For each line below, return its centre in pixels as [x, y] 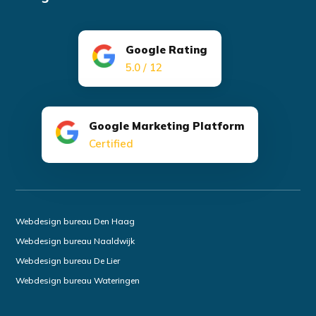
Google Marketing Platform [166, 126]
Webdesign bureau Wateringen [78, 281]
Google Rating [167, 50]
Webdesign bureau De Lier [68, 261]
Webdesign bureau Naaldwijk [75, 241]
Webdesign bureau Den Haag [75, 221]
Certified [111, 144]
